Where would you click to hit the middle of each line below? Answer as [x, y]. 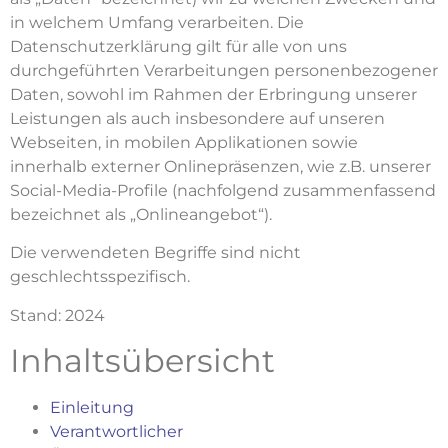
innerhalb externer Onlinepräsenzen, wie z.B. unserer [220, 166]
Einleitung [92, 408]
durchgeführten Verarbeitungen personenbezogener [224, 70]
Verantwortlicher [116, 432]
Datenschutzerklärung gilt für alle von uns [178, 46]
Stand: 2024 [57, 315]
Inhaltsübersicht [142, 361]
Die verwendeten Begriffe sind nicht [155, 253]
